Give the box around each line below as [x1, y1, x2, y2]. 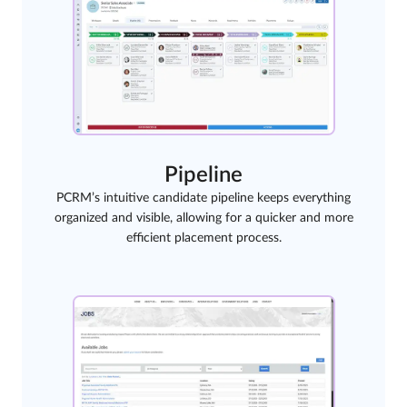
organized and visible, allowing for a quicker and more [54, 212, 353, 225]
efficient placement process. [125, 232, 282, 245]
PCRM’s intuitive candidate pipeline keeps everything [56, 192, 351, 205]
